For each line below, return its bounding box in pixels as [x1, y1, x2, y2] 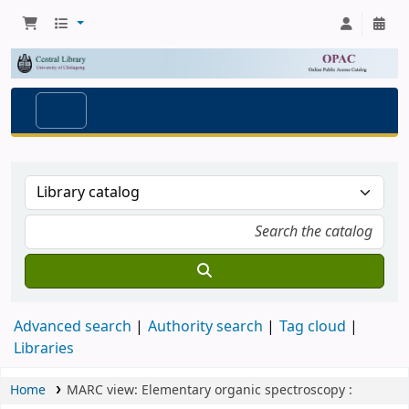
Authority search [148, 316, 263, 339]
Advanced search [14, 316, 131, 339]
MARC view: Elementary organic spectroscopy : [66, 381, 352, 401]
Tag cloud [279, 316, 346, 339]
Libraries [14, 338, 74, 361]
